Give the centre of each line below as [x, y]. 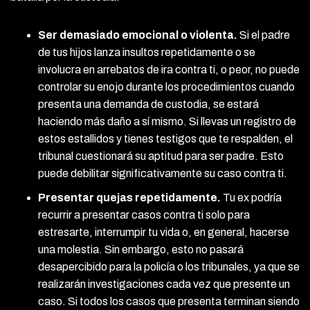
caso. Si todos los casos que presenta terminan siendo [169, 301]
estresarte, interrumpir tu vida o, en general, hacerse [164, 232]
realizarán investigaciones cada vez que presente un [164, 284]
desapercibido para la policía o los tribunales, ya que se [169, 266]
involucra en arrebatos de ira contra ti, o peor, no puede [169, 69]
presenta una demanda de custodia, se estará [148, 104]
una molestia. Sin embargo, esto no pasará [141, 249]
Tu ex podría [251, 197]
